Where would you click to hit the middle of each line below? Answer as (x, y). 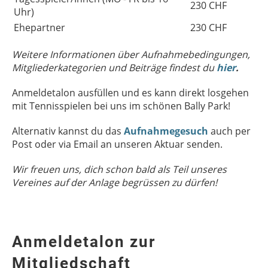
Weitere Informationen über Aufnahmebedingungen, (131, 54)
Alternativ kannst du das (68, 131)
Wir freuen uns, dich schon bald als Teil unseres (119, 169)
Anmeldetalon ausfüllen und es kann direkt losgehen (130, 93)
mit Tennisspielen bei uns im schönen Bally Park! (121, 106)
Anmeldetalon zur (84, 242)
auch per (229, 131)
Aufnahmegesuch (166, 131)
